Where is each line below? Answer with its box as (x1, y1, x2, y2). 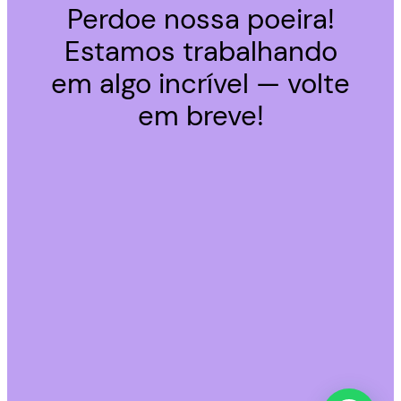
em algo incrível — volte (51, 65, 350, 103)
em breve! (137, 98, 264, 135)
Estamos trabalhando (64, 33, 337, 71)
